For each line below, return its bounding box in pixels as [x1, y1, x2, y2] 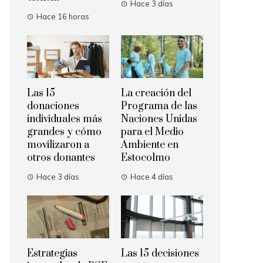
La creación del [121, 87, 191, 100]
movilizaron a [27, 139, 89, 152]
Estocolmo [121, 151, 170, 165]
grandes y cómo [27, 126, 102, 139]
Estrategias [27, 247, 77, 261]
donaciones [27, 100, 79, 113]
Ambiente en [121, 139, 178, 152]
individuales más [27, 113, 102, 126]
